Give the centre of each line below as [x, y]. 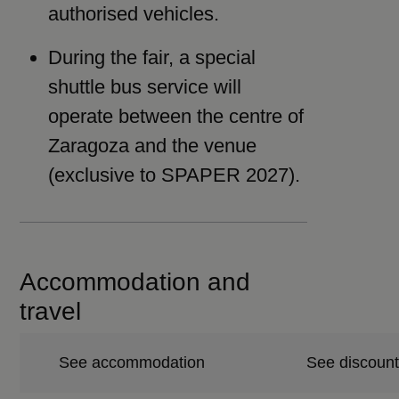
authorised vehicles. [134, 14]
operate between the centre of [176, 116]
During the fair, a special [152, 57]
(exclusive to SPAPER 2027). [175, 175]
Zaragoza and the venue [153, 146]
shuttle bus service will [145, 87]
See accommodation [132, 362]
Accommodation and [135, 282]
